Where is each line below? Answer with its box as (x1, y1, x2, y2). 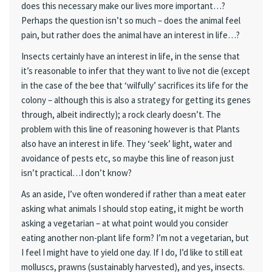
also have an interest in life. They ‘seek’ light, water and (21, 137, 232, 149)
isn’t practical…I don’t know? (21, 166, 132, 178)
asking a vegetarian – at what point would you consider (21, 217, 228, 229)
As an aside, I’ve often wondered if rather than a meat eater (21, 188, 246, 200)
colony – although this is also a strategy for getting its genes (21, 93, 251, 106)
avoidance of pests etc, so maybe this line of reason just (21, 152, 234, 164)
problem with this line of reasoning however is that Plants (21, 123, 240, 135)
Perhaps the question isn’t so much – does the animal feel (21, 14, 240, 26)
